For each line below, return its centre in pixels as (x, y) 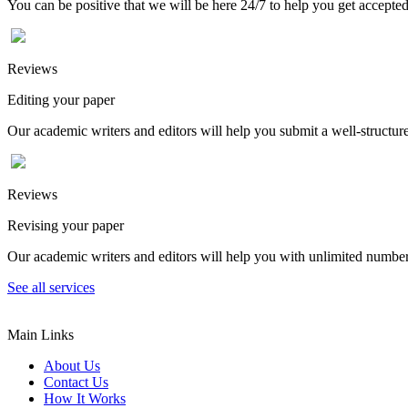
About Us (72, 365)
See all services (51, 287)
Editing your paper (61, 99)
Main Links (41, 334)
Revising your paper (66, 225)
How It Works (85, 398)
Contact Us (76, 382)
